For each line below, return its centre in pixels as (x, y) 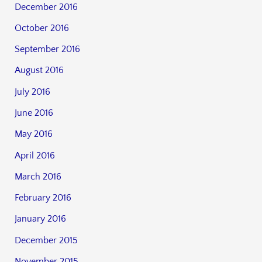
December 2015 (46, 240)
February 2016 (43, 198)
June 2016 (34, 113)
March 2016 (38, 176)
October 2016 (42, 28)
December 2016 (46, 7)
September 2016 (48, 49)
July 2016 (33, 92)
